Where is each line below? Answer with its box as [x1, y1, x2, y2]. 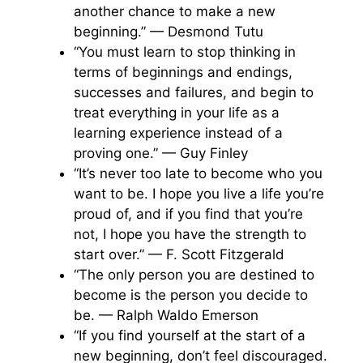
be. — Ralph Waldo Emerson [74, 307, 258, 323]
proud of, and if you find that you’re [74, 206, 303, 222]
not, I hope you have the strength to [74, 226, 306, 242]
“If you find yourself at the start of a [74, 327, 305, 344]
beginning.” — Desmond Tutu [74, 23, 263, 40]
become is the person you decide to [74, 287, 308, 303]
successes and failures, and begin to [74, 84, 314, 100]
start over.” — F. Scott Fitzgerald [74, 246, 284, 263]
